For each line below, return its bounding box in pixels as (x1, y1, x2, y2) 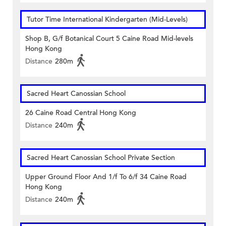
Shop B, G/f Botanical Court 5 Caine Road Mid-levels (25, 34, 193, 44)
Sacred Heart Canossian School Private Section (27, 153, 175, 163)
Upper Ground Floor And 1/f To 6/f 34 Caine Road (25, 172, 187, 182)
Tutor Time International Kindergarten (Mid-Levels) (27, 15, 188, 25)
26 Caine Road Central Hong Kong (25, 108, 136, 118)
